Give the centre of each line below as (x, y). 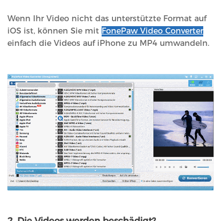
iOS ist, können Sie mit (55, 31)
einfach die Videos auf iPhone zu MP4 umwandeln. (108, 43)
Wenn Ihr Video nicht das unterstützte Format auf (107, 19)
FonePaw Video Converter (152, 31)
